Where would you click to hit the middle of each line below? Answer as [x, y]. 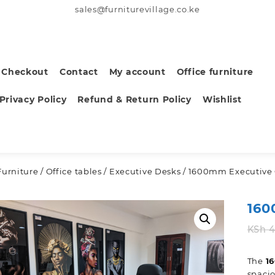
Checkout [25, 72]
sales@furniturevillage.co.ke [137, 9]
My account [137, 72]
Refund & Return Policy [134, 99]
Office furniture [215, 72]
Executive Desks [145, 172]
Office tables [74, 172]
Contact [79, 72]
